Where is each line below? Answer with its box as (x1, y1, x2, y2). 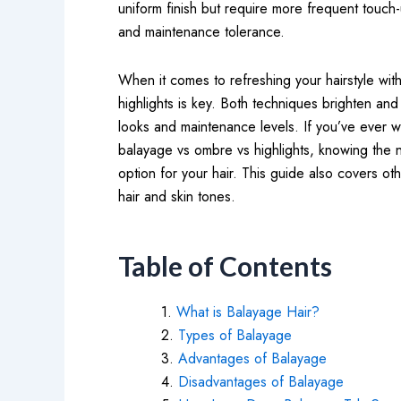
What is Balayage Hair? (176, 302, 320, 322)
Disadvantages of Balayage (178, 371, 344, 392)
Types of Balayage (178, 325, 292, 346)
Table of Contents (118, 250, 332, 282)
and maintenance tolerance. (118, 21, 294, 42)
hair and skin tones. (118, 186, 235, 207)
